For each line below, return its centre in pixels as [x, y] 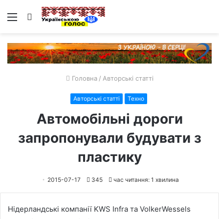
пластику [109, 157]
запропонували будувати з [109, 138]
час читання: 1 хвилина [145, 179]
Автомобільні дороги [109, 119]
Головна [83, 78]
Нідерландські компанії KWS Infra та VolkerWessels [99, 209]
